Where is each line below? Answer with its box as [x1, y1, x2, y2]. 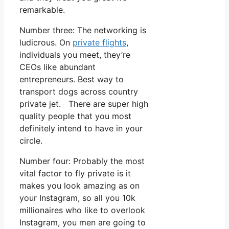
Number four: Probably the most [19, 156, 145, 167]
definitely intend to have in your [19, 123, 143, 134]
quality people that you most [19, 111, 131, 122]
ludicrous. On [19, 37, 73, 48]
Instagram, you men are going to [19, 217, 146, 228]
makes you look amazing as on [19, 180, 140, 191]
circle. [19, 135, 42, 146]
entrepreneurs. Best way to [19, 74, 124, 85]
